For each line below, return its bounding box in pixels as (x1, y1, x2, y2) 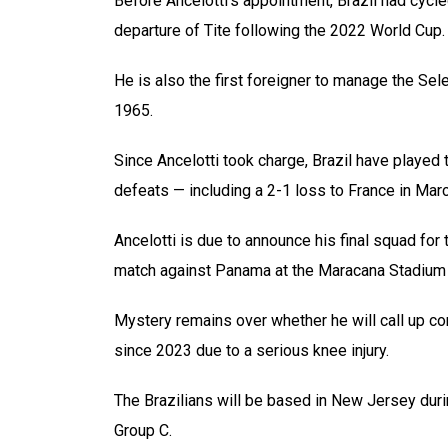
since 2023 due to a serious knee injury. (114, 341, 389, 360)
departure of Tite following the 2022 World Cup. (114, 21, 445, 40)
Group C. (114, 421, 172, 440)
